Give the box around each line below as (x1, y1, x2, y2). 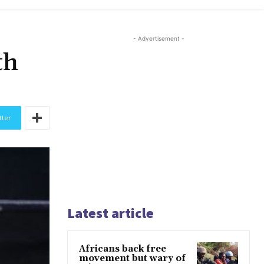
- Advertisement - (133, 35, 184, 42)
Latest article (67, 204, 154, 223)
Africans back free (79, 243, 166, 255)
